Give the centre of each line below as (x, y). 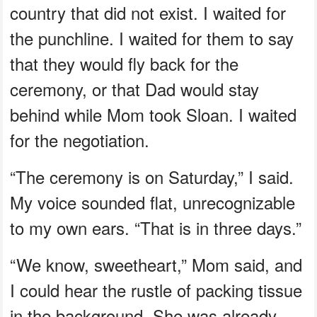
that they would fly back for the (125, 64)
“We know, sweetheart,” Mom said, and (156, 265)
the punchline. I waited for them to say (152, 38)
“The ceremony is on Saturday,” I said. (152, 177)
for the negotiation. (80, 140)
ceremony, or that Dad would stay (135, 89)
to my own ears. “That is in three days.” (156, 228)
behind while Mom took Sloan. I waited (154, 115)
